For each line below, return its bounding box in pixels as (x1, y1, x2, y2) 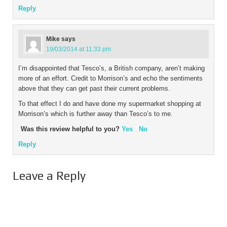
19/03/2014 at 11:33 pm (46, 46, 111, 53)
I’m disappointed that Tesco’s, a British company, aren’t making (18, 64, 205, 72)
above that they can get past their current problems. (18, 85, 170, 93)
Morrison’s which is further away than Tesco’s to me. (18, 110, 173, 118)
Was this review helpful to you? (21, 125, 122, 133)
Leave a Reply (13, 169, 86, 183)
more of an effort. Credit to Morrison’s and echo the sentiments (18, 74, 203, 83)
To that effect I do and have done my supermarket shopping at (18, 100, 201, 108)
